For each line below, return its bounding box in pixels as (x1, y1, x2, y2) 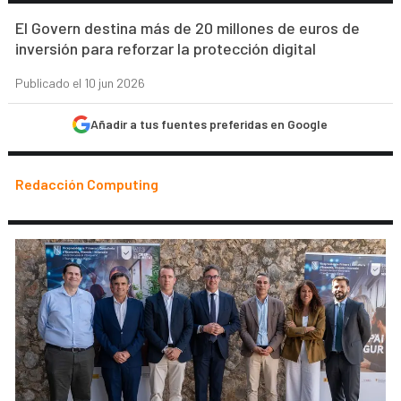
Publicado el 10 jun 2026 (15, 75, 146, 90)
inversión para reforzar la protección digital (15, 38, 317, 58)
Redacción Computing (15, 175, 159, 192)
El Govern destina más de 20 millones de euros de (15, 18, 361, 38)
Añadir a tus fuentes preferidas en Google (90, 116, 328, 132)
